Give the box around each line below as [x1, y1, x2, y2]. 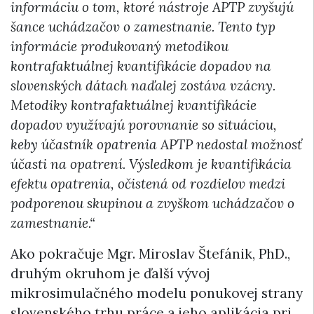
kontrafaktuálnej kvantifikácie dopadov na [11, 57, 271, 74]
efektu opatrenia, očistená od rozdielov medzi [11, 175, 285, 192]
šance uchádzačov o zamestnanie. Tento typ [11, 18, 275, 35]
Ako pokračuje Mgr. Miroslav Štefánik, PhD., [11, 245, 290, 262]
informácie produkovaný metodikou [11, 37, 228, 55]
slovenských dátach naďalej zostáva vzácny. [11, 76, 275, 94]
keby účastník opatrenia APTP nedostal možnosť [11, 135, 302, 153]
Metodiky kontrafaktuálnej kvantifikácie [11, 96, 257, 114]
